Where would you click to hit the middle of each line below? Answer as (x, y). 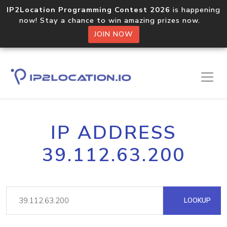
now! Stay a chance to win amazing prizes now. (113, 20)
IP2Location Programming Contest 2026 (88, 10)
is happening (195, 10)
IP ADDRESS (113, 133)
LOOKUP (196, 200)
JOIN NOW (113, 34)
